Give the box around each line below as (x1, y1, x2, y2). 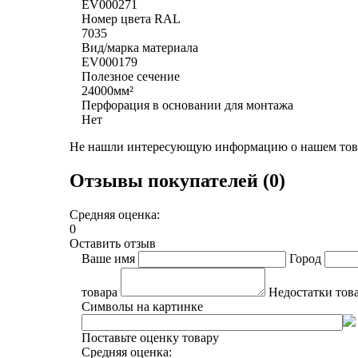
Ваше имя (82, 251, 135, 265)
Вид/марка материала (82, 40, 198, 54)
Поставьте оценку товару (82, 330, 219, 344)
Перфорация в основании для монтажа (82, 97, 293, 112)
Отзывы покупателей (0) (70, 169, 285, 191)
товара (82, 284, 117, 299)
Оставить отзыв (70, 236, 156, 250)
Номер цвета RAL (82, 11, 181, 26)
